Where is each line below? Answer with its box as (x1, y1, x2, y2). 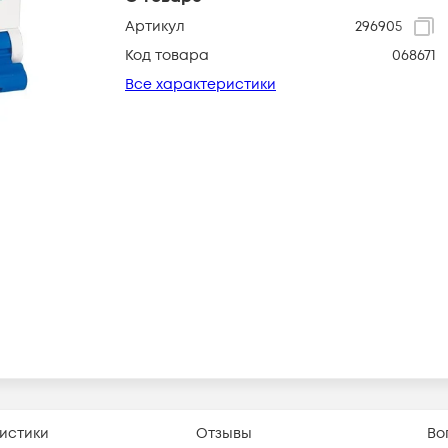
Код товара (125, 46, 209, 65)
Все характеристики (125, 75, 276, 94)
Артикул (125, 17, 185, 36)
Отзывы (195, 423, 252, 443)
